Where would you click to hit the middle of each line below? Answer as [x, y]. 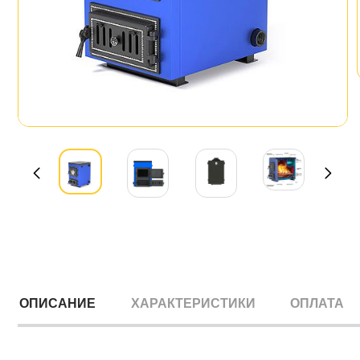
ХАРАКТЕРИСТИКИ [193, 304]
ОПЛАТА [317, 304]
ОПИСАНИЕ [57, 304]
